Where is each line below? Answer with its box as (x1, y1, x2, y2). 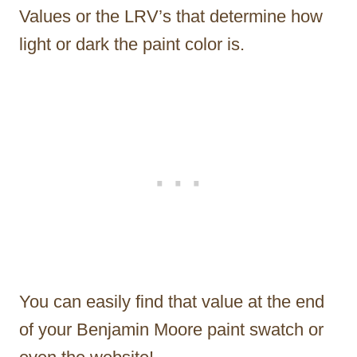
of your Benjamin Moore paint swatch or (19, 320, 324, 340)
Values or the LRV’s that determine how (19, 6, 323, 27)
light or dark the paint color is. (19, 34, 245, 55)
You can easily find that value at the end (19, 292, 324, 312)
